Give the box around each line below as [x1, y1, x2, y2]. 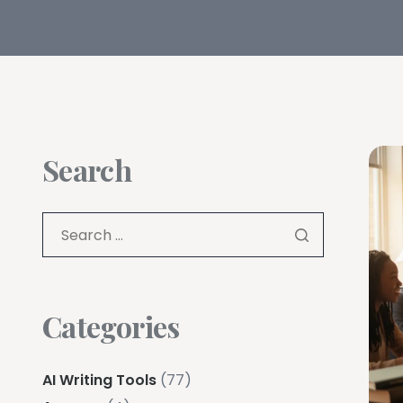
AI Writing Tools [42, 370, 157, 390]
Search [42, 150, 132, 189]
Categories [42, 307, 180, 345]
